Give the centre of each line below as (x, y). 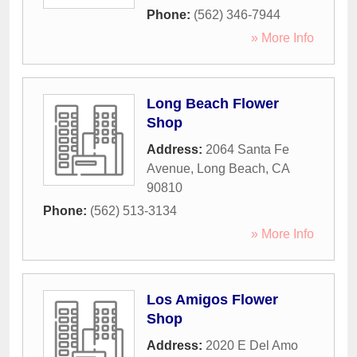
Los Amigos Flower (212, 300)
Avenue (169, 169)
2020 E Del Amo (252, 346)
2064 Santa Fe (247, 150)
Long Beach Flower (213, 104)
